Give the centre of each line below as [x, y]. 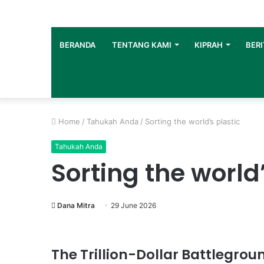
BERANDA [77, 45]
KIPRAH [209, 45]
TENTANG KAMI [142, 45]
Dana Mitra [76, 205]
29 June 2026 [133, 205]
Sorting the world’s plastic [192, 121]
